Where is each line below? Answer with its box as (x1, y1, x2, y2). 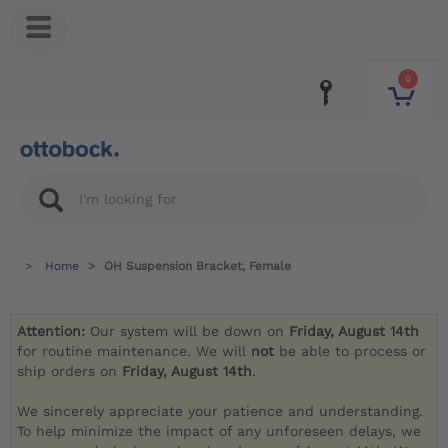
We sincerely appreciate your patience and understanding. (17, 403, 424, 420)
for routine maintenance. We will (17, 343, 252, 360)
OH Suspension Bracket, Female (104, 259, 291, 273)
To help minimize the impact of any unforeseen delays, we (17, 423, 422, 440)
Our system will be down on (90, 323, 290, 340)
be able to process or (279, 343, 427, 360)
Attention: (17, 323, 91, 340)
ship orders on (17, 363, 123, 380)
